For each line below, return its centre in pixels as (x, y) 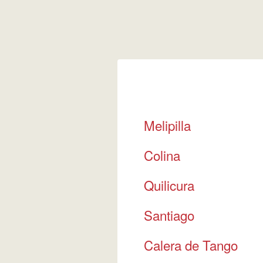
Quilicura (169, 185)
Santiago (169, 215)
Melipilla (167, 125)
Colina (162, 155)
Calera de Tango (190, 245)
